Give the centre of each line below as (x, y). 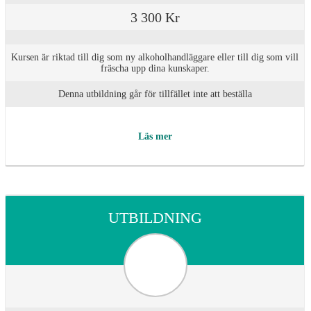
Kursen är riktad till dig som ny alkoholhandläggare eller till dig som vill (155, 57)
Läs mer (155, 137)
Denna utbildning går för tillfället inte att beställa (155, 94)
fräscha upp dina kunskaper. (155, 68)
